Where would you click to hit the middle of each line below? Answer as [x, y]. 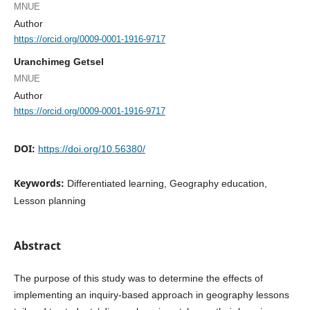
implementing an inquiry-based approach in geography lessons [151, 295]
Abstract [37, 246]
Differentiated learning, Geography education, [167, 184]
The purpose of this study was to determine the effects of [138, 279]
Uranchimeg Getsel [58, 61]
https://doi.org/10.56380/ [91, 149]
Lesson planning [49, 201]
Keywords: [40, 183]
